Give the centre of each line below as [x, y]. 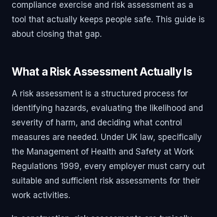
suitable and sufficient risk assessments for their [106, 180]
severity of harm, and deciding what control [97, 122]
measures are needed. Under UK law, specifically [107, 137]
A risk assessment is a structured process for [100, 93]
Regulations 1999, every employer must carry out [108, 166]
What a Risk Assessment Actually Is [102, 71]
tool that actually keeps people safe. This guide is [108, 19]
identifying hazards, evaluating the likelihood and [107, 108]
